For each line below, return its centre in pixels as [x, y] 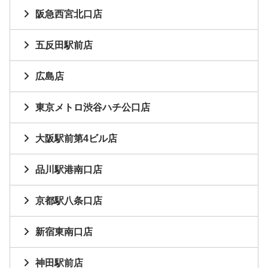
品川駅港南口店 [69, 170]
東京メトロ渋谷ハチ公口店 [93, 108]
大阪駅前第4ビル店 [76, 139]
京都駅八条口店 [69, 201]
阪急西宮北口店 [69, 14]
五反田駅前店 [64, 45]
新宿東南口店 [64, 232]
